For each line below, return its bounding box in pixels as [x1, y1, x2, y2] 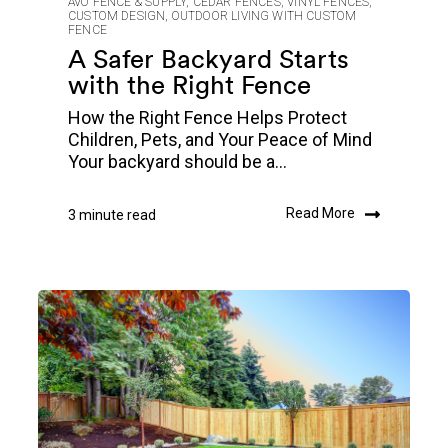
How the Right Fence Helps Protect [68, 107, 347, 129]
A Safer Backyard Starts [68, 42, 349, 76]
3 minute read [68, 207, 156, 224]
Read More [286, 205, 355, 222]
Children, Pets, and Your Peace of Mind [68, 129, 372, 151]
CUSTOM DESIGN [68, 9, 166, 24]
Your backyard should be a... [68, 151, 287, 173]
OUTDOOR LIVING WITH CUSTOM [171, 9, 357, 24]
